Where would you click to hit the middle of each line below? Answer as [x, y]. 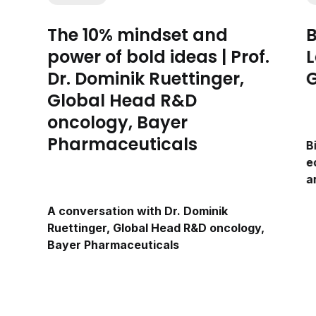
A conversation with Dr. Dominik [138, 211]
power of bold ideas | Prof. [159, 57]
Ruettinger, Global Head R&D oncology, [156, 228]
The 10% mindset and [138, 35]
